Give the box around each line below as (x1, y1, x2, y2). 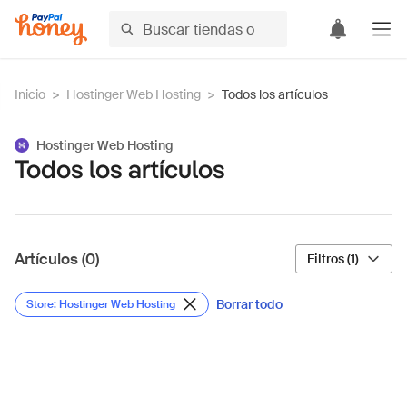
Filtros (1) (307, 251, 359, 267)
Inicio (15, 86, 45, 103)
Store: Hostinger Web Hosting (26, 297, 175, 312)
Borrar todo (216, 296, 283, 313)
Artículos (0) (15, 249, 99, 269)
